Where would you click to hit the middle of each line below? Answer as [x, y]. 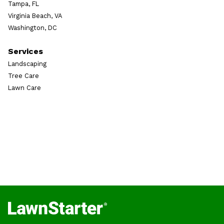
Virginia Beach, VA [35, 15]
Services [25, 51]
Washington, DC [32, 27]
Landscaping [27, 63]
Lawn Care [24, 87]
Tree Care [23, 75]
